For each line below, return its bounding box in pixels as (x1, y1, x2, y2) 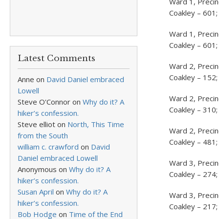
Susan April (18, 187, 54, 197)
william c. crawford (18, 142, 79, 152)
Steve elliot (18, 119, 55, 129)
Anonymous (18, 164, 57, 174)
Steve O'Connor (18, 97, 70, 107)
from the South (18, 131, 68, 140)
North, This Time (67, 119, 124, 129)
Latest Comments (18, 53, 95, 64)
